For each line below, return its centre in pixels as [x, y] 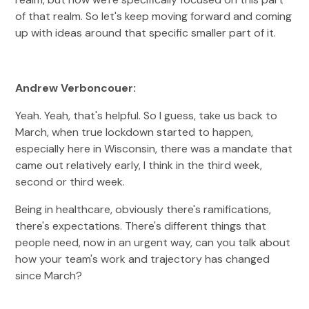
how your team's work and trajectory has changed [143, 259]
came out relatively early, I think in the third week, [139, 165]
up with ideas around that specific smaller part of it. [147, 33]
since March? [50, 276]
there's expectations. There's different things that [141, 226]
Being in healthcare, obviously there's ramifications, [143, 209]
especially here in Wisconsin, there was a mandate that [154, 149]
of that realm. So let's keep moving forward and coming [154, 16]
